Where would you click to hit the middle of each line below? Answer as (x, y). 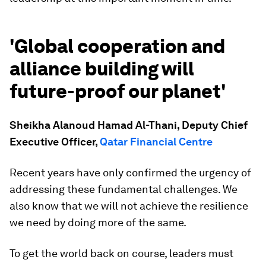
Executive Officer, (55, 142)
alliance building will (102, 69)
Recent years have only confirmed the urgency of (130, 172)
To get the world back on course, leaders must (121, 253)
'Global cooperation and (117, 46)
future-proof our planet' (118, 91)
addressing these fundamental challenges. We (123, 189)
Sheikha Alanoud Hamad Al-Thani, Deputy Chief (129, 125)
